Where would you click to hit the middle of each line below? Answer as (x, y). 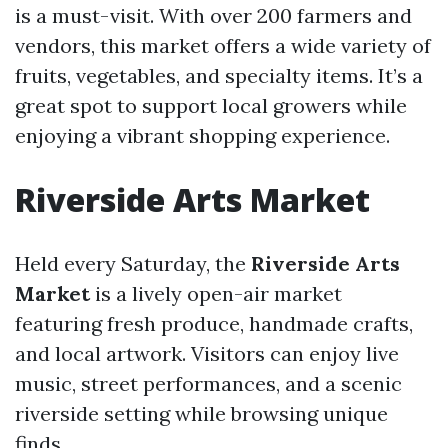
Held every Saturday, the (133, 263)
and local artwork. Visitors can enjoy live (207, 353)
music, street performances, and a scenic (208, 383)
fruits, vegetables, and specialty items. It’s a (219, 75)
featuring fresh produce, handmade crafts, (214, 323)
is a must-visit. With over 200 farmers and (213, 15)
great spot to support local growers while (211, 105)
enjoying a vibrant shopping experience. (202, 135)
